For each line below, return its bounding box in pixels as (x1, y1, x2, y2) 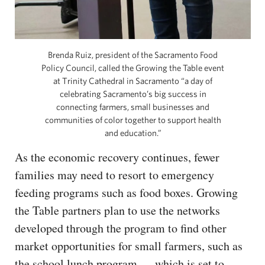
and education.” (104, 127, 161, 138)
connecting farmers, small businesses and (56, 101, 209, 112)
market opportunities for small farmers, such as (15, 237, 243, 254)
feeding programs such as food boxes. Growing (15, 184, 238, 201)
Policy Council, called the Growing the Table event (41, 62, 224, 73)
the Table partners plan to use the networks (15, 202, 220, 218)
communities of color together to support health (44, 114, 221, 125)
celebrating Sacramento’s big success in (59, 88, 206, 99)
